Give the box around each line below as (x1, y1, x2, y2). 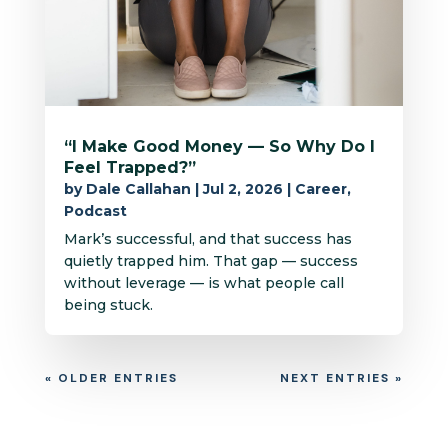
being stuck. (63, 296, 153, 315)
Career (294, 180, 347, 199)
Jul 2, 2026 (202, 180, 283, 199)
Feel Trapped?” (63, 158, 196, 178)
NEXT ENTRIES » (280, 370, 404, 387)
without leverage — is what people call (63, 274, 344, 293)
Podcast (63, 202, 127, 221)
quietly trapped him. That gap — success (63, 252, 358, 271)
